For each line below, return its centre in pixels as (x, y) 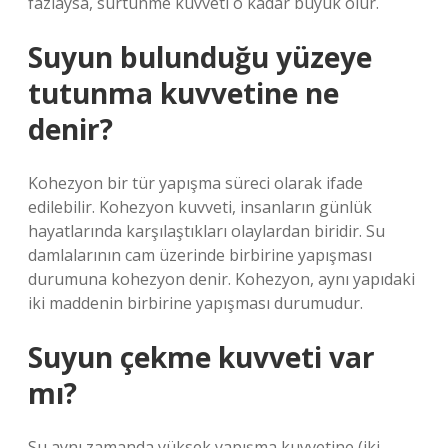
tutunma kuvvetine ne (183, 93)
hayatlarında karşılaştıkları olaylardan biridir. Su (206, 231)
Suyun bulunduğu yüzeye (200, 57)
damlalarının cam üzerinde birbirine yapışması (200, 255)
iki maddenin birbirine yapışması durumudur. (195, 303)
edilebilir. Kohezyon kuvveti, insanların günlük (200, 207)
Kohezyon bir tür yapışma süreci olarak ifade (195, 183)
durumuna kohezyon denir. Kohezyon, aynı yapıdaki (221, 279)
